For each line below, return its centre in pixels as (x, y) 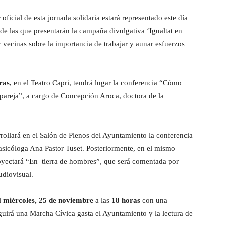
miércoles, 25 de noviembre (48, 200)
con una (154, 200)
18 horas (126, 200)
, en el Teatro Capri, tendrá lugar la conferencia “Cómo (96, 83)
